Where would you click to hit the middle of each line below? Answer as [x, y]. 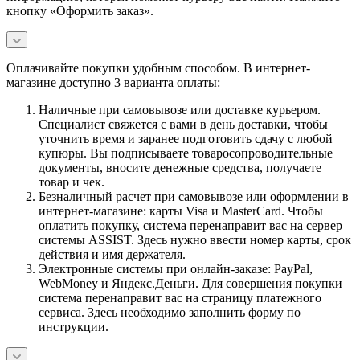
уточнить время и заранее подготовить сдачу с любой [186, 138]
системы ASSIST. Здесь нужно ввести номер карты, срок [195, 239]
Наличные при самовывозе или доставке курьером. [180, 109]
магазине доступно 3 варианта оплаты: [113, 82]
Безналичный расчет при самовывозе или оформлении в [194, 196]
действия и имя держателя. [112, 254]
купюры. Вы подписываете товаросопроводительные [186, 153]
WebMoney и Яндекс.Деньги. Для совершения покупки [190, 283]
